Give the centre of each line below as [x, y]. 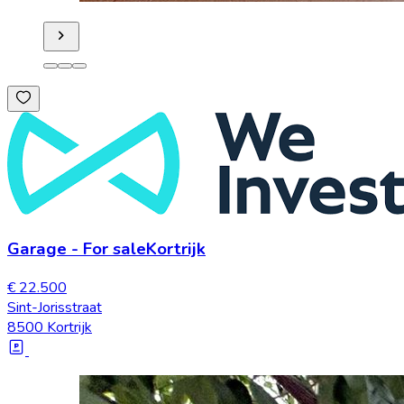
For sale [115, 249]
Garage [37, 249]
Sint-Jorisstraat [55, 307]
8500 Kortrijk [50, 327]
